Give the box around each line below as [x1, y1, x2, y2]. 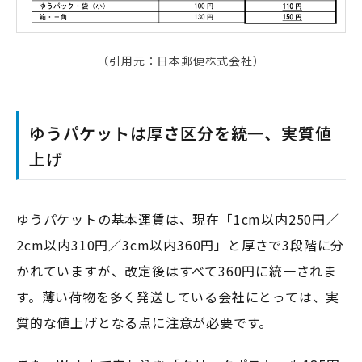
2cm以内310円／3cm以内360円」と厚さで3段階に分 [16, 234, 345, 255]
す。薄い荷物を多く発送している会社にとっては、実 [16, 286, 340, 306]
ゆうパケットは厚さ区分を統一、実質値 [29, 120, 332, 145]
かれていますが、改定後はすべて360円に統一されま [16, 260, 337, 280]
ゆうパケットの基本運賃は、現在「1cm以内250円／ [16, 208, 339, 229]
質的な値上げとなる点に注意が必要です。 [16, 312, 273, 332]
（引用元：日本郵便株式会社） [97, 52, 265, 69]
